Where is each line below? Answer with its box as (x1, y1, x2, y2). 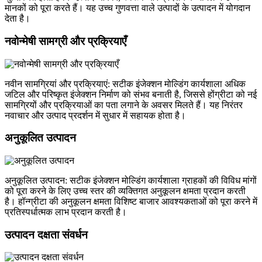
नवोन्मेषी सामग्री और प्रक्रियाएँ (5, 35, 126, 47)
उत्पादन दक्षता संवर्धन (5, 228, 88, 241)
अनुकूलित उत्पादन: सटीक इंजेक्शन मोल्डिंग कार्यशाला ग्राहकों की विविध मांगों (5, 175, 257, 186)
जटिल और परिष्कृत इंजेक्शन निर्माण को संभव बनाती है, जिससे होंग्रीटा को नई (5, 89, 257, 99)
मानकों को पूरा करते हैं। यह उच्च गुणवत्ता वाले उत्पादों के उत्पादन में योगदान (5, 3, 250, 13)
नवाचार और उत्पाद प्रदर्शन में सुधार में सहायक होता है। (5, 110, 186, 120)
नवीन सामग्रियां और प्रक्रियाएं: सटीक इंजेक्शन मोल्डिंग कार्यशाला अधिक (5, 78, 246, 89)
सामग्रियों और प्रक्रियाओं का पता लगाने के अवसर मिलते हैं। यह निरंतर (5, 99, 243, 110)
